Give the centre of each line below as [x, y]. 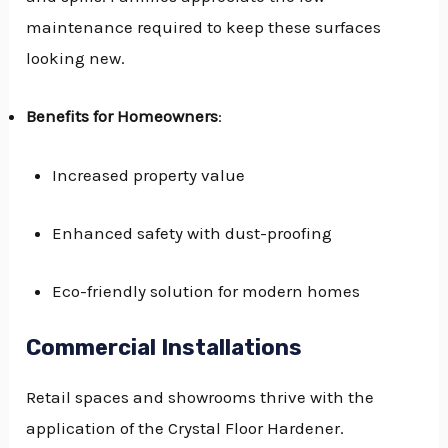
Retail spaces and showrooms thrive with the [200, 397]
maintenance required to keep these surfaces [204, 27]
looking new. [76, 58]
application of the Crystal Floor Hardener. [185, 428]
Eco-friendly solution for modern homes [205, 290]
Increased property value [148, 174]
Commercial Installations [164, 348]
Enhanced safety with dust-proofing [191, 232]
